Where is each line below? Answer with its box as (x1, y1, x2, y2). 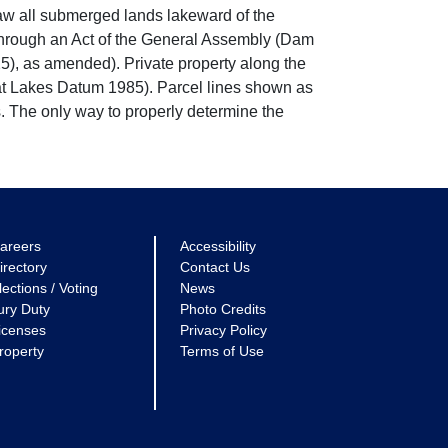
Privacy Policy (180, 322, 267, 338)
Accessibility (180, 238, 256, 254)
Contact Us (180, 259, 250, 275)
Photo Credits (180, 301, 266, 317)
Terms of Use (180, 343, 264, 359)
